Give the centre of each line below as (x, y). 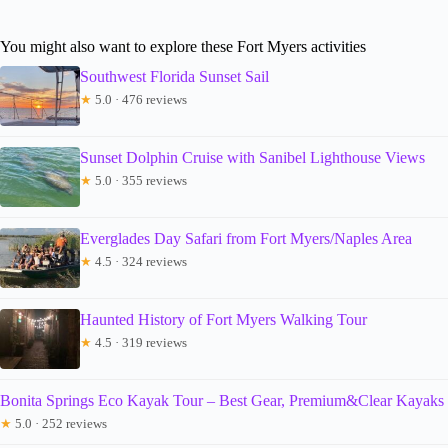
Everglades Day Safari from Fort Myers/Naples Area (246, 238)
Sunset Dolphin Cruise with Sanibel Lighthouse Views (252, 157)
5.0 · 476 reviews (139, 99)
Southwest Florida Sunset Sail (174, 76)
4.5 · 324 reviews (139, 261)
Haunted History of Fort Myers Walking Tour (223, 319)
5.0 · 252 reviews (59, 423)
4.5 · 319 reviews (139, 342)
